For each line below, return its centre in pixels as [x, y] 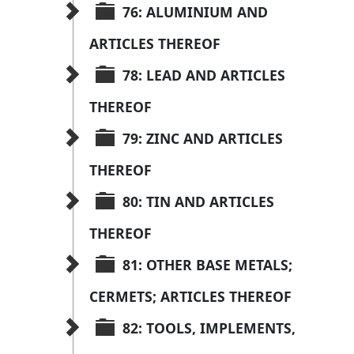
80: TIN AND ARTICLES [200, 202]
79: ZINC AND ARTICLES [205, 139]
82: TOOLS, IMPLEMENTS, [211, 328]
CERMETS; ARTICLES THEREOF [190, 297]
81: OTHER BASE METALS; [209, 265]
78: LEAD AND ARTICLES [206, 75]
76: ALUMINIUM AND [197, 12]
